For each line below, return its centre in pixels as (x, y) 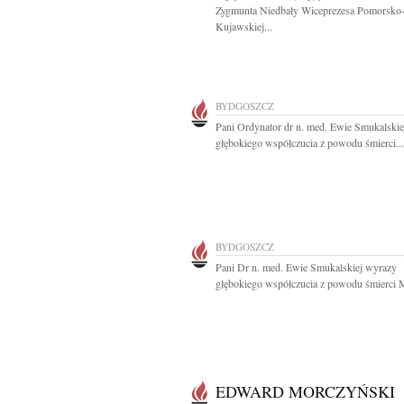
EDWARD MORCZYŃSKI (305, 391)
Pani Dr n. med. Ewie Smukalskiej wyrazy (306, 267)
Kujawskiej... (244, 26)
